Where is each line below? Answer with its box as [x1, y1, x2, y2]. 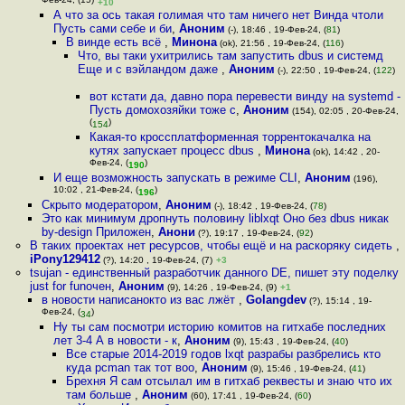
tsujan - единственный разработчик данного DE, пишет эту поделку [29, 266, 399, 279]
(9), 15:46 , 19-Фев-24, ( [247, 363, 352, 373]
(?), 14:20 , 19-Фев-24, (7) [99, 255, 212, 265]
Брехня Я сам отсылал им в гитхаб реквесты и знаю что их [65, 374, 392, 388]
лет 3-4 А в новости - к [53, 334, 178, 347]
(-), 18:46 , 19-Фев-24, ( [225, 24, 327, 34]
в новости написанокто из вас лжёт [41, 293, 239, 306]
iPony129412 [29, 252, 100, 266]
